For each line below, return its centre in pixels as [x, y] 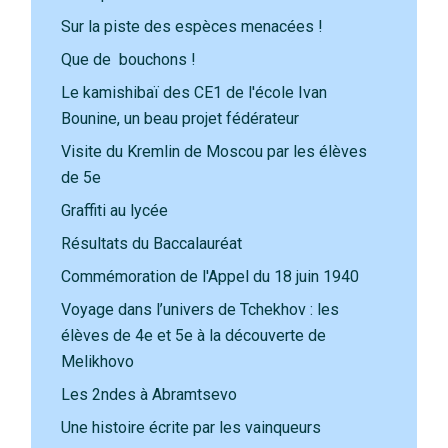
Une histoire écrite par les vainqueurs [191, 427]
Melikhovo [98, 361]
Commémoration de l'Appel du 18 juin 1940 [212, 276]
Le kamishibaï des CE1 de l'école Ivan [194, 92]
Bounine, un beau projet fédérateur [182, 118]
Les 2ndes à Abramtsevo [149, 394]
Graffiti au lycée [115, 210]
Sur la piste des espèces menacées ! [192, 26]
